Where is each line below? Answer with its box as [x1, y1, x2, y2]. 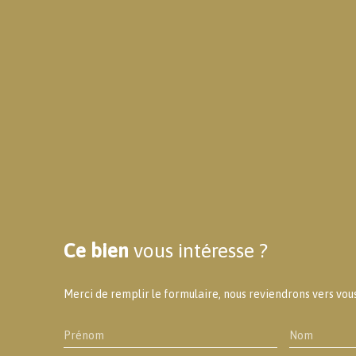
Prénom [64, 329, 104, 342]
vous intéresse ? [133, 238, 268, 262]
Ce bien [64, 238, 129, 262]
